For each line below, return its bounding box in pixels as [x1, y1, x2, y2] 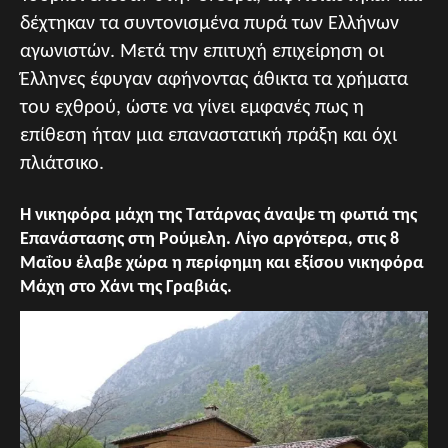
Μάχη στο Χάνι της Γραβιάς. [20, 278, 232, 297]
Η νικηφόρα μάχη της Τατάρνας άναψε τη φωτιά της [20, 206, 417, 225]
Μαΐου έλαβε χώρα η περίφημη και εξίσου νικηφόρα [20, 254, 424, 273]
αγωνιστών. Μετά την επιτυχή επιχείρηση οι [20, 42, 384, 62]
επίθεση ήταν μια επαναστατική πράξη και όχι [20, 126, 397, 146]
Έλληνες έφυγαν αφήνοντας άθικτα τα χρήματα [20, 70, 408, 90]
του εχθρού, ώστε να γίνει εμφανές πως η [20, 98, 364, 118]
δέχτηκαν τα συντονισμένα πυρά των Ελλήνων [20, 14, 399, 34]
